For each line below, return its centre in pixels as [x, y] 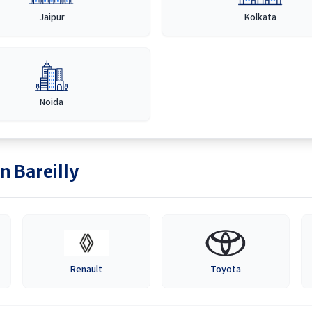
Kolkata [260, 17]
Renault [87, 270]
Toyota [225, 270]
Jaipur [52, 17]
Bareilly [46, 172]
